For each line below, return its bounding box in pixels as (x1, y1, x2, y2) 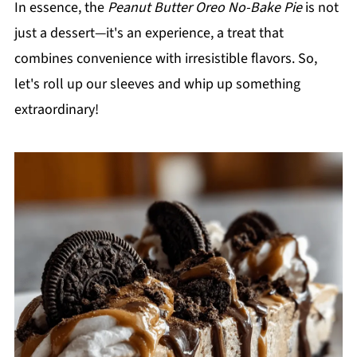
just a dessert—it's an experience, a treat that (14, 23, 284, 43)
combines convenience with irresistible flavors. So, (14, 49, 317, 69)
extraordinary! (14, 100, 99, 120)
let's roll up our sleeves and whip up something (14, 74, 300, 94)
